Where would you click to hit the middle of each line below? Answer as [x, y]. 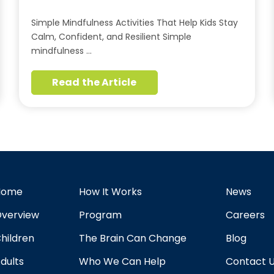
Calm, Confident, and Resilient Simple [111, 37]
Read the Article [94, 82]
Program [100, 215]
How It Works [110, 192]
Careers [246, 215]
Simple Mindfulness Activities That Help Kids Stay [134, 23]
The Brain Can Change [132, 238]
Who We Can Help [122, 261]
